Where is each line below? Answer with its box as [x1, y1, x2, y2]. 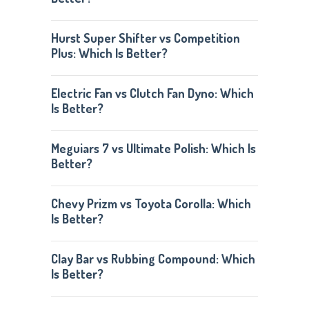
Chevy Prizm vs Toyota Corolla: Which [50, 196, 251, 211]
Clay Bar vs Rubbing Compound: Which [50, 251, 255, 266]
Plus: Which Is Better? [50, 46, 168, 61]
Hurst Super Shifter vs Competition [50, 30, 240, 46]
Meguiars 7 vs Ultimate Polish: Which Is [50, 141, 256, 156]
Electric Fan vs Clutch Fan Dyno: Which [50, 86, 254, 101]
